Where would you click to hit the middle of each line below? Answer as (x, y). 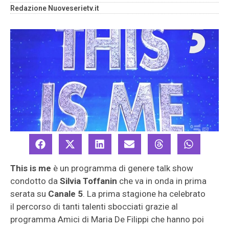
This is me (31, 168)
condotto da (35, 181)
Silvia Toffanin (88, 181)
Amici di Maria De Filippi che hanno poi (131, 219)
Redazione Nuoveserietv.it (55, 8)
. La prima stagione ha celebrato (144, 194)
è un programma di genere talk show (122, 168)
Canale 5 (65, 194)
